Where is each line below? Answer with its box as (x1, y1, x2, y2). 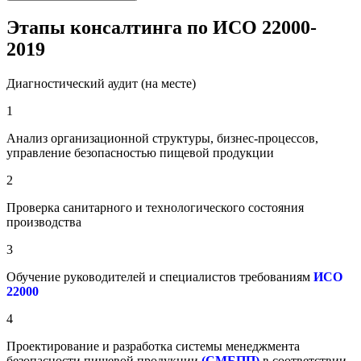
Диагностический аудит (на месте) (6, 76, 196, 90)
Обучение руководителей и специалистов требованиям (6, 269, 313, 284)
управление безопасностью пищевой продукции (6, 145, 274, 160)
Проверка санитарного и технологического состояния (6, 200, 304, 214)
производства (6, 214, 81, 229)
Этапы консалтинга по (6, 17, 213, 39)
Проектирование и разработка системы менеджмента (6, 338, 300, 353)
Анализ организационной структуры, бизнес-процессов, (6, 131, 318, 145)
